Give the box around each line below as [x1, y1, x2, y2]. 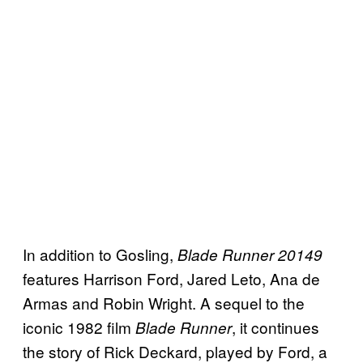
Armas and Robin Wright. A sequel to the [23, 292, 305, 314]
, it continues [232, 316, 319, 339]
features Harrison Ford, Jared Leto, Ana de [23, 267, 320, 290]
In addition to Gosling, [23, 243, 177, 266]
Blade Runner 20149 [177, 244, 322, 266]
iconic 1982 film [23, 316, 135, 339]
